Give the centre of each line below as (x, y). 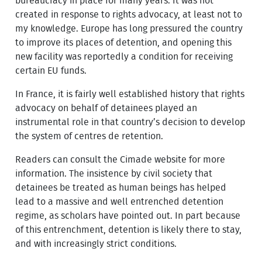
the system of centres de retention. (89, 136)
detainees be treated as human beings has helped (121, 187)
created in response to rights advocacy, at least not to (129, 14)
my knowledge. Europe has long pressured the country (129, 28)
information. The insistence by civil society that (114, 173)
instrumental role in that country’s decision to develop (130, 122)
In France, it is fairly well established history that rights (130, 94)
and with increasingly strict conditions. (96, 244)
